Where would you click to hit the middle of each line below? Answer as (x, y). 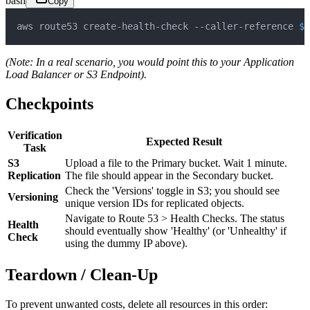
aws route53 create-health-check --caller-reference (158, 27)
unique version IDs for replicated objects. (155, 203)
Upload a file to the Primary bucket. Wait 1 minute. (176, 163)
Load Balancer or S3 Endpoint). (76, 75)
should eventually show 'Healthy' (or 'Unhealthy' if (176, 231)
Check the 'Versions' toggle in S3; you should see (172, 191)
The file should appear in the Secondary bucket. (169, 176)
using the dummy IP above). (126, 244)
